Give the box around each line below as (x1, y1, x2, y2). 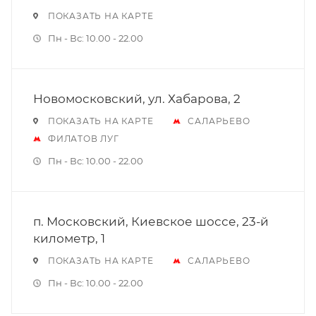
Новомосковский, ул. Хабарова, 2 (33, 92, 241, 106)
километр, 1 (33, 231, 105, 245)
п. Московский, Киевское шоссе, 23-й (33, 214, 269, 229)
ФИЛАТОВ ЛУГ (48, 133, 119, 144)
